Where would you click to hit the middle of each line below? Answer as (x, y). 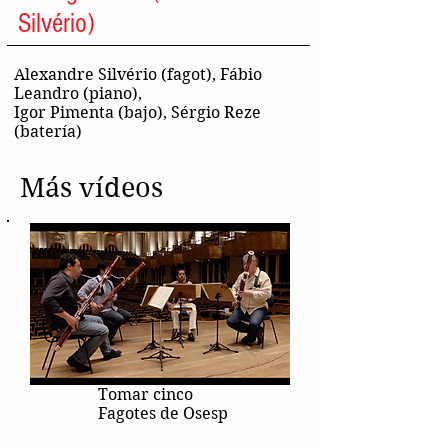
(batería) (48, 132)
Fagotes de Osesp (163, 414)
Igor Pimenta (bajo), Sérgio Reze (137, 113)
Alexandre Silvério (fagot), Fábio (138, 75)
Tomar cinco (145, 395)
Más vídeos (91, 187)
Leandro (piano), (78, 94)
